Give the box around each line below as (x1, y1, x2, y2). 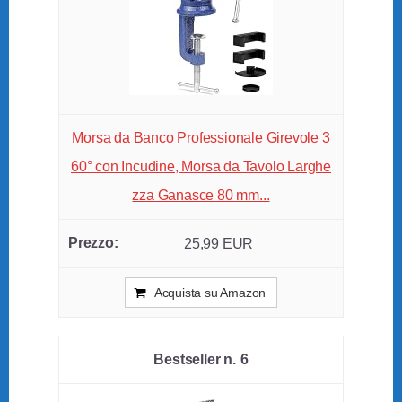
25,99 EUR (183, 236, 254, 252)
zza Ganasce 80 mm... (132, 188, 270, 204)
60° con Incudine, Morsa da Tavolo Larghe (70, 159, 331, 175)
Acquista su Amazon (153, 285, 267, 301)
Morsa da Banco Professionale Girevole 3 (72, 130, 330, 146)
